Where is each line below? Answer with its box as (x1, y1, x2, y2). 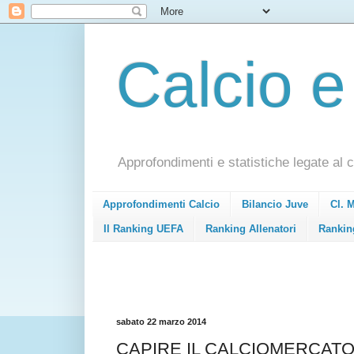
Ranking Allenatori (205, 222, 296, 235)
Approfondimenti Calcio (103, 198, 220, 211)
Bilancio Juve (242, 198, 308, 211)
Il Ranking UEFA (104, 222, 183, 235)
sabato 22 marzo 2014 (116, 316, 206, 326)
